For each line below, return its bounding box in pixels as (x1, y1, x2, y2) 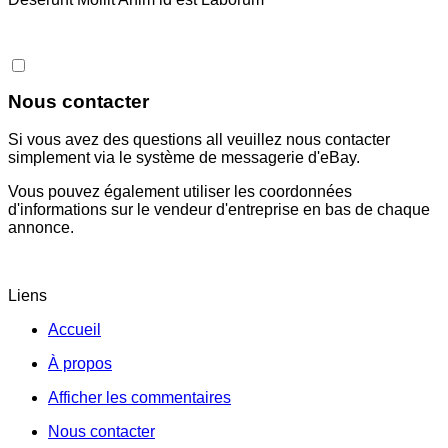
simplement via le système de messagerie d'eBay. (8, 149, 360, 167)
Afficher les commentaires (48, 389, 231, 407)
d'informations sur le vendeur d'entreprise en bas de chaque (8, 201, 430, 219)
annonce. (8, 219, 74, 237)
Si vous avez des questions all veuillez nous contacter (8, 131, 390, 149)
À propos (48, 355, 112, 373)
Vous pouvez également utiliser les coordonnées (8, 183, 352, 201)
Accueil (48, 321, 101, 339)
